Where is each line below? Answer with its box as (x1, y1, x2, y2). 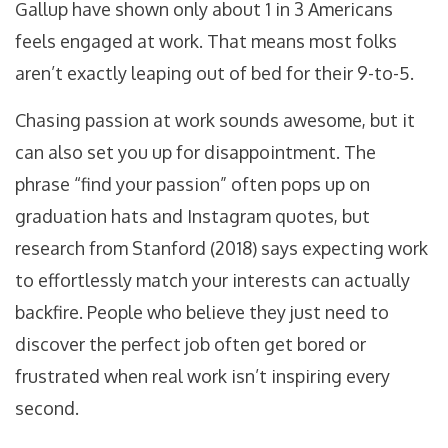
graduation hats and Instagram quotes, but (15, 205, 370, 228)
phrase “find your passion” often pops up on (15, 173, 370, 196)
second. (15, 397, 79, 420)
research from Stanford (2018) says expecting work (15, 237, 428, 260)
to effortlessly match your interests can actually (15, 269, 410, 292)
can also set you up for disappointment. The (15, 141, 376, 164)
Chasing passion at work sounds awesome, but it (15, 109, 415, 132)
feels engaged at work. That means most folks (15, 30, 397, 53)
